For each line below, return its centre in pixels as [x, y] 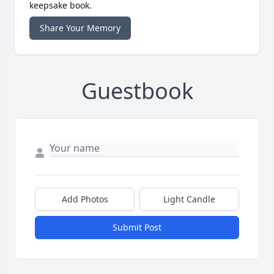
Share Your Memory [80, 28]
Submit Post [137, 228]
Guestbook [137, 91]
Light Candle [189, 199]
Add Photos [85, 199]
